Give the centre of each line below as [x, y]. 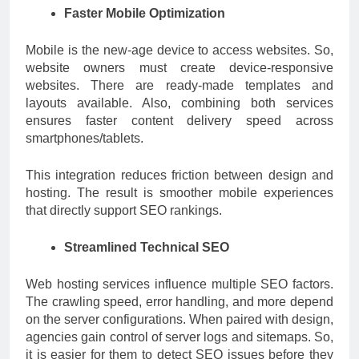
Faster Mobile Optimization [145, 13]
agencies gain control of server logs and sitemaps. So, [179, 337]
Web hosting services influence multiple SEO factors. [179, 284]
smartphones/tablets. [85, 138]
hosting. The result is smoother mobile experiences [179, 192]
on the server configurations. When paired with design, [179, 319]
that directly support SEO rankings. [124, 210]
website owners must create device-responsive [179, 67]
